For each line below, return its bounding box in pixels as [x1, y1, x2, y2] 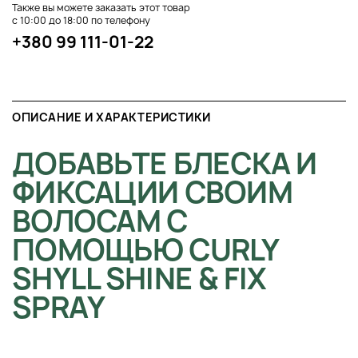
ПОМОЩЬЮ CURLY [12, 230, 279, 270]
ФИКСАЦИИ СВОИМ [12, 173, 292, 213]
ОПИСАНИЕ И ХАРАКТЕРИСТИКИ [12, 109, 211, 125]
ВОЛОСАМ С [12, 201, 188, 241]
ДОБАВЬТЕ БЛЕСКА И [12, 144, 317, 184]
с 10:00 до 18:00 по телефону [12, 14, 150, 28]
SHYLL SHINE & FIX [12, 259, 267, 299]
